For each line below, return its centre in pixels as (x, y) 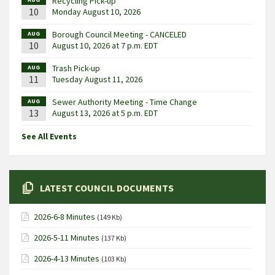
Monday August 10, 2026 (96, 12)
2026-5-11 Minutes (67, 238)
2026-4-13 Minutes (67, 258)
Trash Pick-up (76, 68)
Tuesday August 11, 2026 (97, 79)
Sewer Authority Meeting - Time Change (125, 102)
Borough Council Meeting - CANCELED (119, 34)
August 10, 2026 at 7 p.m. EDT (105, 45)
